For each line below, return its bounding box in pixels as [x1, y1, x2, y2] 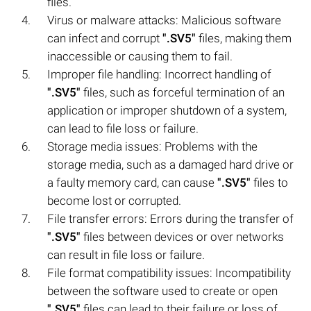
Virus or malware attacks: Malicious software [47, 12, 281, 27]
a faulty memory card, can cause [47, 175, 217, 190]
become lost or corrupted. [47, 193, 181, 208]
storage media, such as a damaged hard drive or [47, 157, 294, 171]
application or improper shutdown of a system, [47, 103, 287, 117]
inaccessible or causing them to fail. [47, 49, 233, 63]
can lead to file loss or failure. [47, 121, 199, 135]
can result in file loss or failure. [47, 247, 205, 262]
